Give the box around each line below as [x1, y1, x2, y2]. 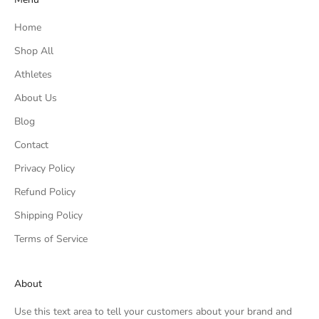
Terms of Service [14, 231, 88, 246]
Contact [14, 137, 48, 152]
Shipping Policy [14, 208, 83, 222]
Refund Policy [14, 184, 75, 199]
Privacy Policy [14, 161, 75, 175]
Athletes [14, 67, 52, 81]
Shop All [14, 43, 53, 58]
